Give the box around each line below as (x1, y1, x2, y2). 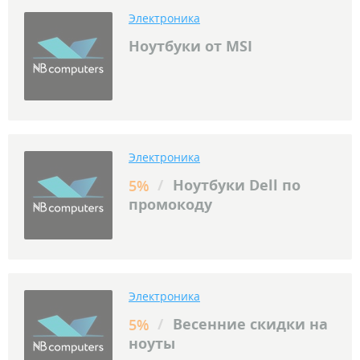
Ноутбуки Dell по (169, 175, 301, 195)
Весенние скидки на (169, 314, 328, 334)
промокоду (129, 194, 212, 215)
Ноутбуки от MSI (129, 36, 252, 56)
